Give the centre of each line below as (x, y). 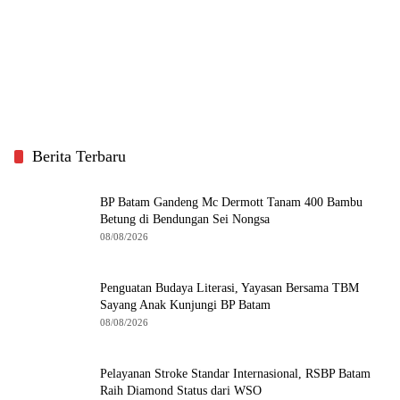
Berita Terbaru (79, 156)
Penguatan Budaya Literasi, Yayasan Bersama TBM (229, 287)
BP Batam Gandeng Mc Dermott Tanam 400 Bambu (231, 202)
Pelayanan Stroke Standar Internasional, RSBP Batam (235, 373)
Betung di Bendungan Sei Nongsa (185, 219)
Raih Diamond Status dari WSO (181, 390)
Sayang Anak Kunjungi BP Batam (185, 304)
